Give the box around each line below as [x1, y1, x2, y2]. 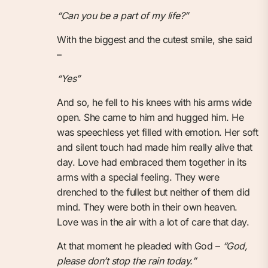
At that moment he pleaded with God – [57, 239, 223, 252]
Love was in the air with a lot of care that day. [57, 215, 249, 228]
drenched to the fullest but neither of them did [57, 185, 250, 198]
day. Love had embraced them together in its [57, 156, 246, 168]
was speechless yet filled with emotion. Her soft [57, 126, 258, 138]
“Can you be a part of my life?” [57, 9, 188, 22]
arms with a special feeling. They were [57, 170, 219, 183]
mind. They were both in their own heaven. [57, 200, 237, 213]
